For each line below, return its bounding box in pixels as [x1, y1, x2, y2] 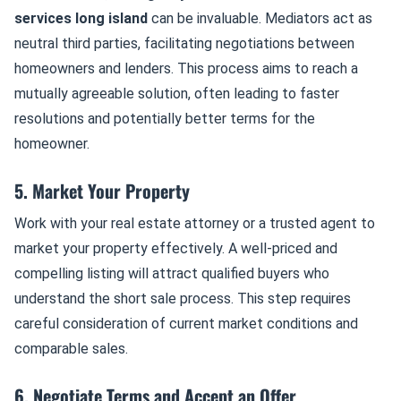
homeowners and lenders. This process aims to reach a [14, 60, 358, 77]
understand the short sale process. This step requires [14, 290, 351, 307]
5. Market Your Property [14, 177, 190, 204]
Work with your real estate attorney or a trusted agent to [14, 215, 375, 232]
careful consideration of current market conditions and [14, 315, 358, 332]
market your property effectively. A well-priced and [14, 240, 337, 257]
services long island [14, 10, 148, 27]
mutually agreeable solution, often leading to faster [14, 85, 339, 102]
